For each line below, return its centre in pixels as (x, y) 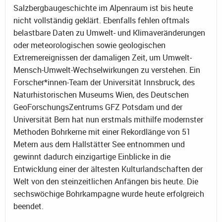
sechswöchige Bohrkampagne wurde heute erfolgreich (109, 194)
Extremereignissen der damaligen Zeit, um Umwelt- (103, 57)
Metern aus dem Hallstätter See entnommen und (99, 144)
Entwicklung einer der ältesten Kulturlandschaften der (108, 169)
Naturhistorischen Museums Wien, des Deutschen (101, 94)
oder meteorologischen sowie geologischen (89, 45)
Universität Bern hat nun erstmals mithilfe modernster (108, 119)
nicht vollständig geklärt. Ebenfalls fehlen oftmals (101, 20)
